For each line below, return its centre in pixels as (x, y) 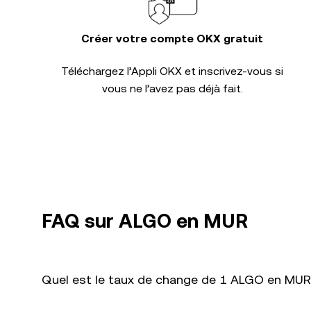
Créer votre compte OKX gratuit (172, 39)
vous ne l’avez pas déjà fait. (172, 89)
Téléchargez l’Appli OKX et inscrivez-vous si (172, 71)
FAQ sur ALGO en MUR (145, 221)
